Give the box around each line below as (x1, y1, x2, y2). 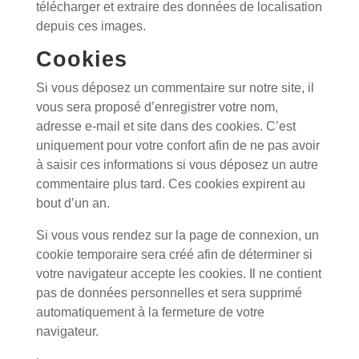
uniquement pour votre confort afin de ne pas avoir (35, 139, 320, 152)
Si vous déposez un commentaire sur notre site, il (35, 81, 314, 95)
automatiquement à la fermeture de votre (35, 305, 264, 319)
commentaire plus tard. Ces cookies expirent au (35, 177, 305, 191)
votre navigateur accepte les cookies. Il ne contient (35, 267, 321, 280)
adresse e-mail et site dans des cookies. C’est (35, 119, 296, 133)
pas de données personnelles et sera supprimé (35, 286, 302, 300)
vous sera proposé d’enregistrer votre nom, (35, 100, 278, 114)
